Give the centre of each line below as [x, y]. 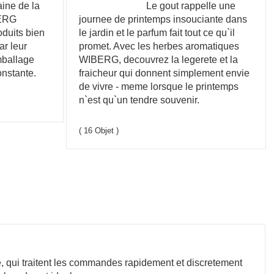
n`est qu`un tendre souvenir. [139, 100]
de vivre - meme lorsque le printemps [159, 87]
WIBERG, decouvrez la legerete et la [159, 60]
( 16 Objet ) [99, 131]
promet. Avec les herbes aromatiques [159, 46]
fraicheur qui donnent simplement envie [165, 73]
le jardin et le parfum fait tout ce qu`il [157, 33]
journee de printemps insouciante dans [163, 19]
